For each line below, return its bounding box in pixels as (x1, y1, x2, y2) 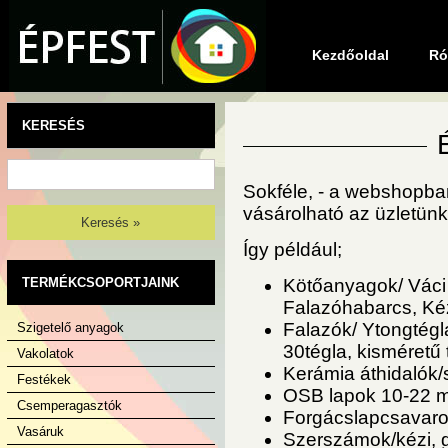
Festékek (17, 372, 71, 387)
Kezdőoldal (312, 47, 389, 63)
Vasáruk (17, 424, 64, 439)
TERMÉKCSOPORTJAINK (22, 275, 179, 290)
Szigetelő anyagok (17, 320, 124, 335)
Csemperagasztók (17, 398, 122, 413)
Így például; (243, 239, 342, 260)
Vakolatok (17, 346, 74, 361)
